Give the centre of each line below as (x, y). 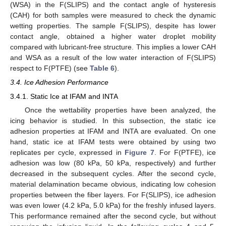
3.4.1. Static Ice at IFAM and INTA (64, 96)
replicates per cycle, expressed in (68, 153)
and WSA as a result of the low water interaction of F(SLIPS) (113, 57)
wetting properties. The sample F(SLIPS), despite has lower (113, 25)
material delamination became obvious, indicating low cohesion (113, 184)
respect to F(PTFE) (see (50, 68)
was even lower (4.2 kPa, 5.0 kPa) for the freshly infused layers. (113, 206)
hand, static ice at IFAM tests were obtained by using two (113, 142)
